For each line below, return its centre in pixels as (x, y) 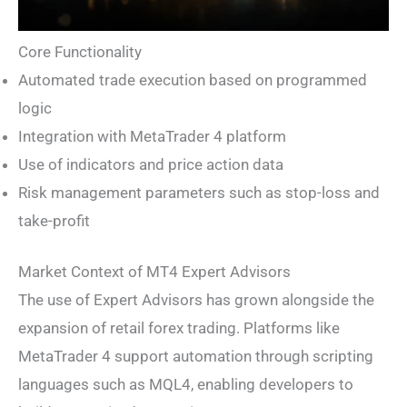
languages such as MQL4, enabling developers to (186, 385)
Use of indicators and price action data (151, 164)
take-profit (54, 220)
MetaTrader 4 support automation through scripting (196, 357)
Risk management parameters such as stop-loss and (199, 192)
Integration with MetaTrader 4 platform (152, 136)
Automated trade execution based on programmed (193, 79)
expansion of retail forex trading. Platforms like (179, 328)
